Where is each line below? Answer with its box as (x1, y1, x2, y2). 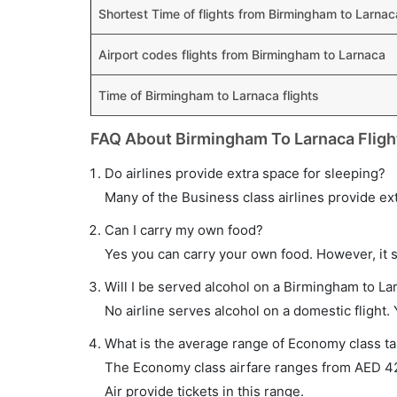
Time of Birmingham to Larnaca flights (98, 88, 319, 103)
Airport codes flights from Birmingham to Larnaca (98, 47, 385, 62)
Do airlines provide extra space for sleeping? (105, 165, 385, 182)
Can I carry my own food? (105, 222, 263, 238)
